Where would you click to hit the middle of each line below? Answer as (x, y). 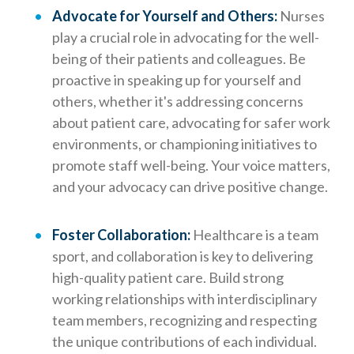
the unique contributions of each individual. (185, 342)
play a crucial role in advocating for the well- (186, 38)
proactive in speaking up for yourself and (177, 80)
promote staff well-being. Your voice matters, (191, 166)
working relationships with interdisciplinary (185, 299)
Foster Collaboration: (121, 235)
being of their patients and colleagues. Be (179, 59)
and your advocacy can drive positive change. (190, 187)
